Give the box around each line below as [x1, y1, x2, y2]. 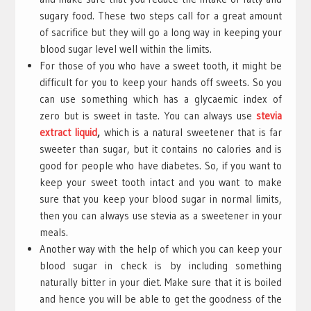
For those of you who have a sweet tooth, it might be [39, 58, 283, 72]
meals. [39, 225, 68, 239]
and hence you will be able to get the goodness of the [39, 292, 283, 305]
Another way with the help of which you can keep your [39, 242, 283, 255]
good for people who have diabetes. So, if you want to [39, 158, 283, 172]
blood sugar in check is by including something [39, 258, 283, 272]
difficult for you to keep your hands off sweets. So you [39, 75, 283, 89]
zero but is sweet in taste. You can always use [39, 108, 257, 122]
